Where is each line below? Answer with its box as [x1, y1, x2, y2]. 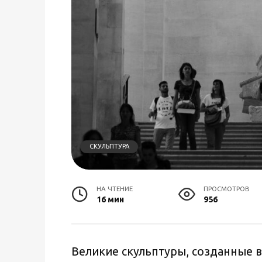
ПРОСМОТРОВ [204, 185, 250, 193]
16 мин [96, 195, 125, 205]
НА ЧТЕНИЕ [96, 185, 133, 193]
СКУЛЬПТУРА [89, 143, 129, 150]
